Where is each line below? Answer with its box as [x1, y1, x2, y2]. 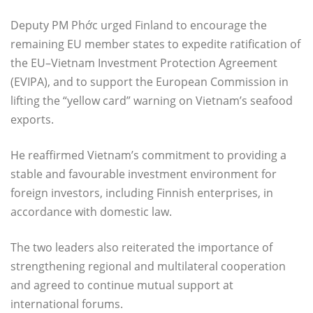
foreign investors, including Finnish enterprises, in [10, 184, 273, 201]
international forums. [10, 296, 123, 312]
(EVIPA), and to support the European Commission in [10, 73, 289, 89]
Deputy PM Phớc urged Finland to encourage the [10, 17, 267, 33]
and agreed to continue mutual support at [10, 277, 233, 293]
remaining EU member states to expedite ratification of [10, 36, 300, 52]
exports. [10, 111, 54, 127]
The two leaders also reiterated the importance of [10, 239, 272, 255]
